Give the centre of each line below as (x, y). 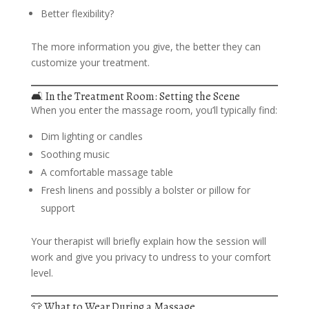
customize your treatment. (90, 62)
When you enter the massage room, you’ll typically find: (154, 110)
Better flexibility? (77, 13)
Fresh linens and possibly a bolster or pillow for (145, 190)
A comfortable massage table (107, 172)
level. (42, 273)
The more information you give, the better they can (146, 47)
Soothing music (75, 154)
